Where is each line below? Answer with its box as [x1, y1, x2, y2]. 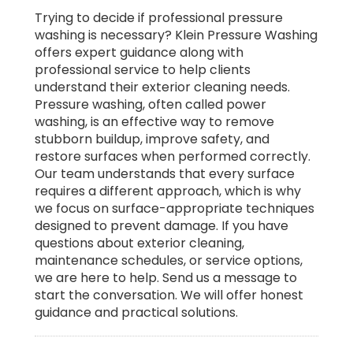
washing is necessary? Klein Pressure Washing [35, 25, 318, 44]
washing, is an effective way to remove [35, 112, 274, 131]
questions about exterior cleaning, [35, 233, 244, 252]
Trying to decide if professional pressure [35, 8, 283, 27]
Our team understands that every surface [35, 164, 295, 183]
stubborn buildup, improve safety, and [35, 129, 269, 148]
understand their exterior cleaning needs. [35, 77, 290, 96]
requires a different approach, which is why [35, 181, 301, 200]
